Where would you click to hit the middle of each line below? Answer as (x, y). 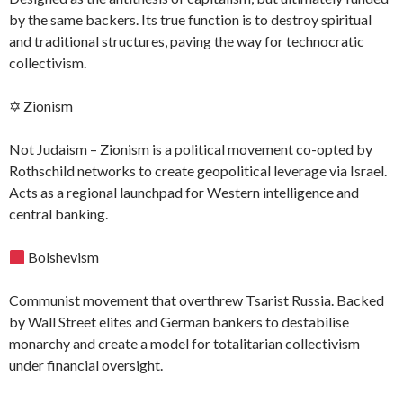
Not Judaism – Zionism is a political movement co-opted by (191, 149)
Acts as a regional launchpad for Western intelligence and (184, 193)
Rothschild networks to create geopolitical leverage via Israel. (198, 171)
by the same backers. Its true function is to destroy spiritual (190, 20)
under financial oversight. (86, 365)
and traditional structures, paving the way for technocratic (187, 41)
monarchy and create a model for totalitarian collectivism (184, 344)
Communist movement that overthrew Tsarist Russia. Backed (197, 300)
